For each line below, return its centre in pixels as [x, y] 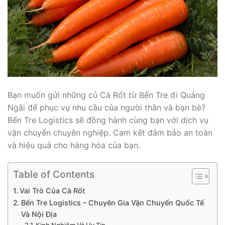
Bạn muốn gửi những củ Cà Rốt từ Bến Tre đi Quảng [106, 95]
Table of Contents [54, 175]
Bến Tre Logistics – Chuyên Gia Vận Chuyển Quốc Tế [112, 202]
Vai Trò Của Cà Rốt [52, 190]
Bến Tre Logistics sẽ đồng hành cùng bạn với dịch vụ [108, 120]
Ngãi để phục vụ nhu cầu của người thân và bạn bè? [106, 108]
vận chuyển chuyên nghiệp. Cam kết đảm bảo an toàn [110, 133]
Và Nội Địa [39, 214]
